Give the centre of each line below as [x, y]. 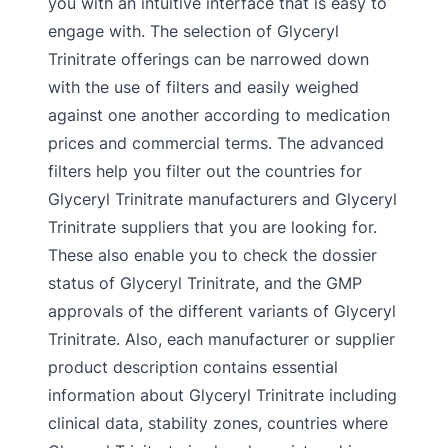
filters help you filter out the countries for [205, 171]
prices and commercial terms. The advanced [216, 143]
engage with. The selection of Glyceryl [193, 31]
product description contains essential [193, 367]
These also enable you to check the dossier [212, 255]
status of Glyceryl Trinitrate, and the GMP [205, 283]
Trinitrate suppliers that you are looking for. [212, 227]
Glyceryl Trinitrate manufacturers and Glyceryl [222, 199]
